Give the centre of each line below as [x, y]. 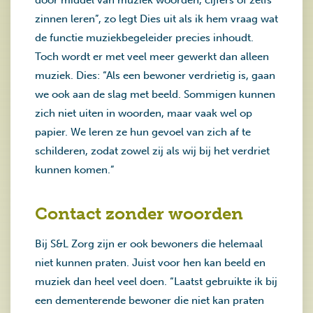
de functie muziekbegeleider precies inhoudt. [144, 38]
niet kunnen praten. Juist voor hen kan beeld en [150, 263]
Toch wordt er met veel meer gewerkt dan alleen [152, 57]
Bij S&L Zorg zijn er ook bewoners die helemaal [149, 244]
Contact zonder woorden [139, 213]
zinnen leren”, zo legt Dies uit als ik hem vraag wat [156, 19]
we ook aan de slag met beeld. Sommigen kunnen [155, 94]
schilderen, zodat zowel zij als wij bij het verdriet [152, 151]
